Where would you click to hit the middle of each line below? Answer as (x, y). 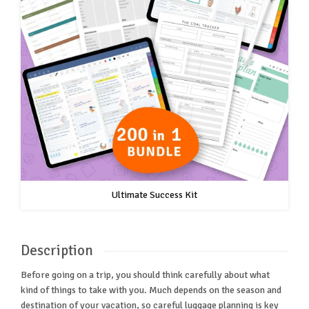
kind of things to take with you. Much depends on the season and (151, 290)
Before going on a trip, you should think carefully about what (145, 275)
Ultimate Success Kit (154, 195)
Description (57, 251)
